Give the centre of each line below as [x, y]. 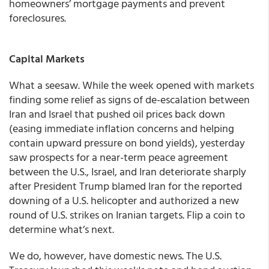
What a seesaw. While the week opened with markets [131, 85]
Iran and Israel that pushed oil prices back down [117, 114]
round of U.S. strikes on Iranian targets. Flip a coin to [127, 215]
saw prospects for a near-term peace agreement [119, 157]
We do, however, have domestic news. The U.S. [115, 255]
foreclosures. [38, 18]
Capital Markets [47, 59]
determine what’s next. [62, 229]
